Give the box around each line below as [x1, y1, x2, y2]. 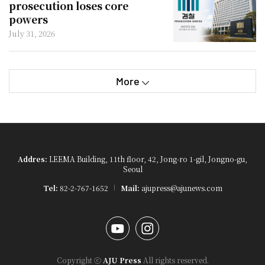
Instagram [147, 216, 195, 230]
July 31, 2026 [9, 28, 55, 39]
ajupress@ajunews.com [139, 183, 222, 193]
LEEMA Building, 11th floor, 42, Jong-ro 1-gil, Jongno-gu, [47, 154, 247, 164]
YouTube [117, 216, 157, 230]
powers [9, 12, 48, 27]
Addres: [18, 154, 47, 164]
